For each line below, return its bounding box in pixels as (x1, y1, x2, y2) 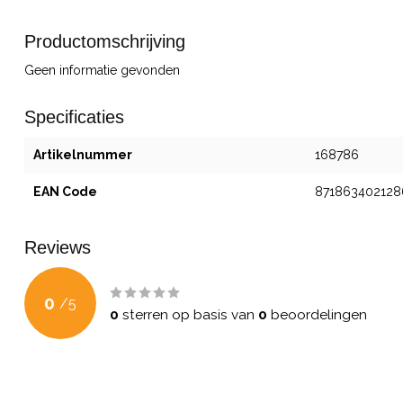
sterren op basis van (119, 307, 258, 323)
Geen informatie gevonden (24, 63, 180, 77)
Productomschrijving (24, 31, 185, 51)
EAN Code (33, 184, 97, 199)
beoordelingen (267, 307, 367, 323)
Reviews (24, 237, 91, 257)
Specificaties (24, 107, 124, 127)
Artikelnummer (33, 148, 132, 162)
